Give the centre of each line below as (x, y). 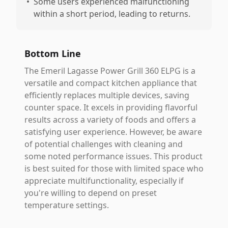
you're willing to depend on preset (91, 193)
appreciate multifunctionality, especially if (104, 181)
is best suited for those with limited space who (114, 168)
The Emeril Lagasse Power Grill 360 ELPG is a (110, 71)
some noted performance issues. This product (113, 156)
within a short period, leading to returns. (112, 14)
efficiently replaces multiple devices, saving (107, 95)
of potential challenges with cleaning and (104, 144)
